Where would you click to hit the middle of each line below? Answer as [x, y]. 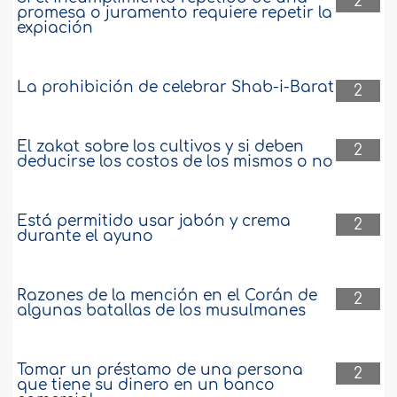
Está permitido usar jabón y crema [154, 222]
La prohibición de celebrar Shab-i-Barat [176, 88]
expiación [55, 28]
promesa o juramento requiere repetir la [175, 13]
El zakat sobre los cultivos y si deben [161, 147]
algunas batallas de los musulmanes [162, 311]
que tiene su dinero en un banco [146, 385]
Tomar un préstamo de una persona [160, 370]
